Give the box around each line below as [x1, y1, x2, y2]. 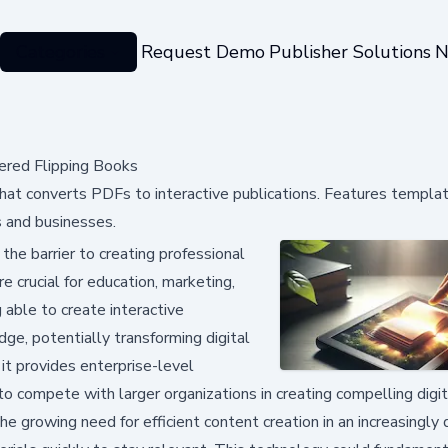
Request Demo [140, 39, 265, 64]
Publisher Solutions [268, 39, 431, 64]
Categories [15, 39, 105, 64]
